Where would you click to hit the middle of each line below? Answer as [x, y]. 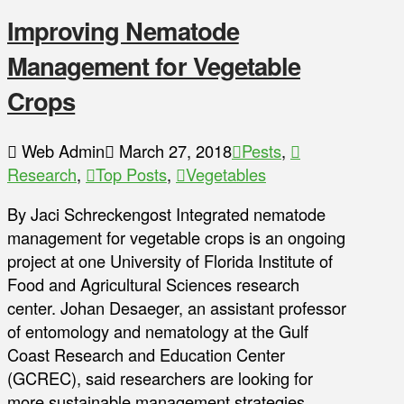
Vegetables [226, 174]
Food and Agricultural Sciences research [153, 285]
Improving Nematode [123, 31]
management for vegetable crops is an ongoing [176, 238]
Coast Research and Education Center [146, 355]
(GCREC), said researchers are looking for [160, 378]
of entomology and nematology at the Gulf [158, 331]
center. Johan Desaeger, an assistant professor [177, 308]
